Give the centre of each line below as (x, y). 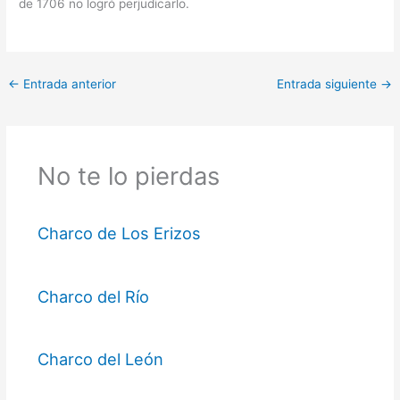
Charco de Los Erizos (119, 233)
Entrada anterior (68, 84)
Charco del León (100, 359)
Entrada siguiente (328, 84)
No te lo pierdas (128, 175)
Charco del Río (93, 296)
